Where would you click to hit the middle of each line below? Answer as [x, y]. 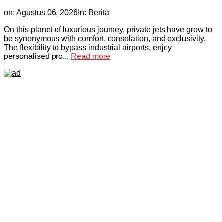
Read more [90, 56]
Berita [99, 13]
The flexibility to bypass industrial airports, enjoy [88, 48]
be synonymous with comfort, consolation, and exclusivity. [105, 39]
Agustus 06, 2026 [47, 13]
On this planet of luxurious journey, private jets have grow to [108, 30]
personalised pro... [37, 56]
